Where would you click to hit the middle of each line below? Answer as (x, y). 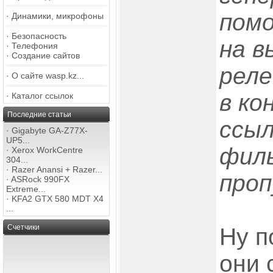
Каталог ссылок (42, 96)
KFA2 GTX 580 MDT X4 (58, 199)
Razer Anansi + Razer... (57, 169)
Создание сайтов (46, 55)
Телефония (35, 46)
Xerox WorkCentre (47, 150)
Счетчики (23, 227)
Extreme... (26, 189)
